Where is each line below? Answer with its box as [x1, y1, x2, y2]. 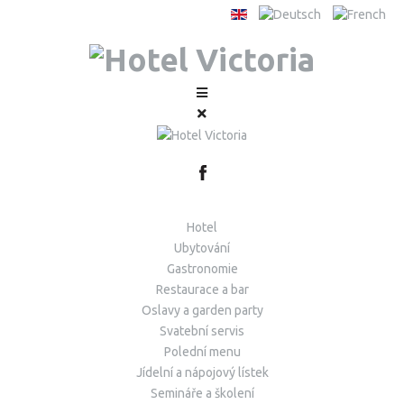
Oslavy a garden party [141, 303, 263, 318]
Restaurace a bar [155, 282, 249, 298]
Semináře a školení [150, 386, 254, 401]
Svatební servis [160, 324, 244, 339]
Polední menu [163, 344, 241, 360]
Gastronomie [166, 262, 238, 277]
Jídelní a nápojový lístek [135, 365, 269, 381]
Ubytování [174, 241, 230, 256]
